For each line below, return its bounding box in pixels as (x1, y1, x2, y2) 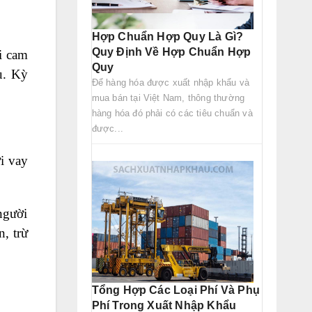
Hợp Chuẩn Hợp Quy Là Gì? (91, 31, 244, 43)
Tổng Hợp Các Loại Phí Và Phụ (91, 283, 260, 296)
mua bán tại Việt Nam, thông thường (91, 93, 245, 104)
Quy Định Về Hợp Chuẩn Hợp (91, 46, 251, 58)
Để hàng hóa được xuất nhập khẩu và (91, 77, 250, 88)
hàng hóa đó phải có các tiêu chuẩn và (91, 108, 253, 119)
